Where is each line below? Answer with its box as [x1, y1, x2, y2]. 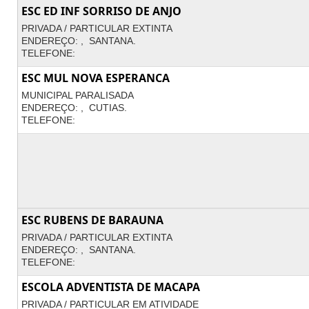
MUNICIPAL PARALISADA [21, 90, 134, 101]
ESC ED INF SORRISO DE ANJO [21, 3, 181, 19]
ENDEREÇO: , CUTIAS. [21, 102, 127, 113]
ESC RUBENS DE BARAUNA [21, 212, 163, 228]
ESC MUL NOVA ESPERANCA [21, 70, 170, 86]
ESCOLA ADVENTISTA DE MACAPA [21, 279, 200, 295]
